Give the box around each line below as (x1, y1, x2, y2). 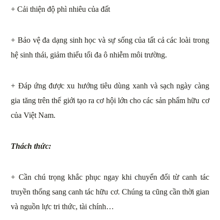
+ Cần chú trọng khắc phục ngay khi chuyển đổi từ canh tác (11, 173, 209, 182)
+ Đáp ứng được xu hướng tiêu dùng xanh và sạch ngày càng (11, 82, 209, 90)
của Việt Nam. (11, 111, 56, 120)
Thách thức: (11, 142, 52, 151)
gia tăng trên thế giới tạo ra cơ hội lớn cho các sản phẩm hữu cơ (11, 96, 209, 105)
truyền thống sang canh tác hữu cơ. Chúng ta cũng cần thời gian (11, 188, 209, 196)
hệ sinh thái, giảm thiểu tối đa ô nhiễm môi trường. (11, 51, 167, 59)
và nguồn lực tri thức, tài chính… (11, 202, 114, 211)
